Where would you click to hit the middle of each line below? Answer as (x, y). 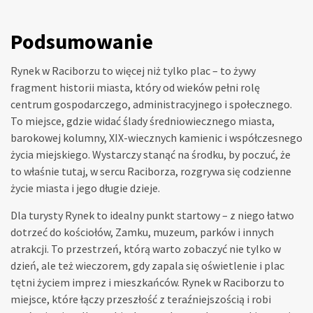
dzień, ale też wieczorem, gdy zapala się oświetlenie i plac (147, 266)
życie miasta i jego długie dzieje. (85, 188)
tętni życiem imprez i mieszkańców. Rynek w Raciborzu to (147, 283)
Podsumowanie (82, 42)
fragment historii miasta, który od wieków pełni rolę (135, 88)
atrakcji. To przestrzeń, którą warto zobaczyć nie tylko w (146, 249)
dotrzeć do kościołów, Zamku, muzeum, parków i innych (142, 232)
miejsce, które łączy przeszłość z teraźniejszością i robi (141, 299)
